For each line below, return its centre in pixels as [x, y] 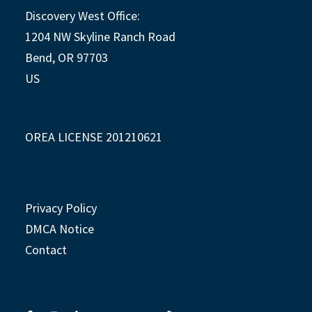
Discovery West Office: [83, 16]
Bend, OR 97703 [67, 58]
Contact [46, 250]
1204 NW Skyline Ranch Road [100, 37]
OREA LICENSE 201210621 [94, 137]
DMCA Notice [60, 229]
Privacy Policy [61, 208]
